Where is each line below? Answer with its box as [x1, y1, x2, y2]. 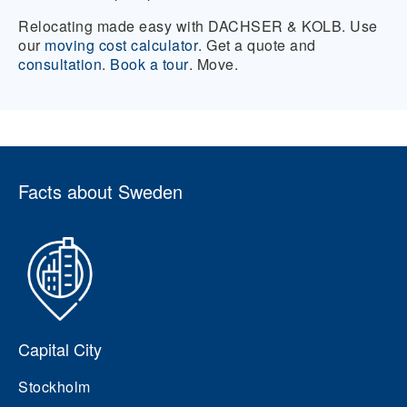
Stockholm [18, 376, 91, 397]
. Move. [188, 54, 238, 74]
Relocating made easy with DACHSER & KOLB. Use [18, 15, 378, 36]
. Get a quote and [198, 35, 316, 55]
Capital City [18, 337, 102, 361]
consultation [18, 54, 102, 74]
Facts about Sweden [18, 178, 183, 204]
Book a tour [110, 54, 189, 74]
